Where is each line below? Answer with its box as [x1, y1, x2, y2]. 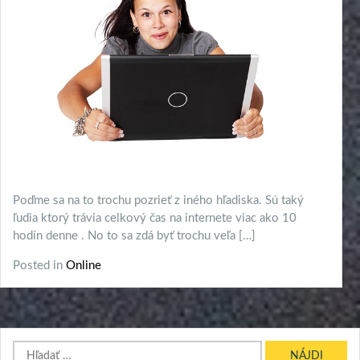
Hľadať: [12, 342, 49, 355]
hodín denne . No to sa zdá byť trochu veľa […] [13, 230, 256, 243]
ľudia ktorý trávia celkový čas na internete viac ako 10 [13, 212, 297, 225]
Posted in [13, 260, 66, 272]
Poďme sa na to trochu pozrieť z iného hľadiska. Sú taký [13, 194, 304, 207]
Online [66, 260, 101, 272]
